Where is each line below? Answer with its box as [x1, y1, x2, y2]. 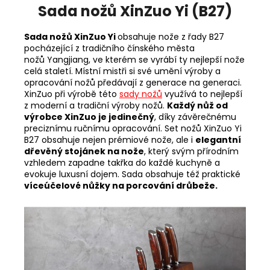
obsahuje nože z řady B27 [118, 30, 224, 43]
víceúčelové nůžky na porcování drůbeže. [24, 179, 218, 192]
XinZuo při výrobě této [24, 87, 119, 100]
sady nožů [119, 87, 162, 100]
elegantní [195, 133, 241, 146]
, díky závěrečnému [154, 110, 236, 123]
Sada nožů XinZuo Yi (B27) [38, 1, 232, 22]
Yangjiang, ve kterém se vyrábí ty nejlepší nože [47, 53, 245, 66]
